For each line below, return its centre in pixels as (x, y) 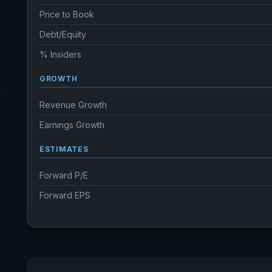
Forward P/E (64, 175)
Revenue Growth (73, 105)
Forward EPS (65, 195)
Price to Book (67, 14)
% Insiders (60, 54)
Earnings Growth (72, 125)
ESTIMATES (64, 149)
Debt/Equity (63, 34)
